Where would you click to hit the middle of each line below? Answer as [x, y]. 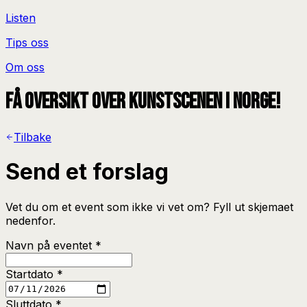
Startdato [31, 274]
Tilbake [33, 137]
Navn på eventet [50, 245]
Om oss [25, 67]
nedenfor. [30, 220]
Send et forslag [87, 172]
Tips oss [27, 42]
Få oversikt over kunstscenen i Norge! [143, 102]
